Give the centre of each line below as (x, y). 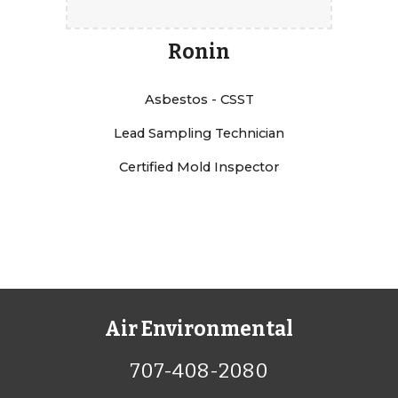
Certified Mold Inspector (199, 167)
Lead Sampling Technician (199, 133)
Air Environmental (199, 329)
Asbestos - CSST (199, 99)
